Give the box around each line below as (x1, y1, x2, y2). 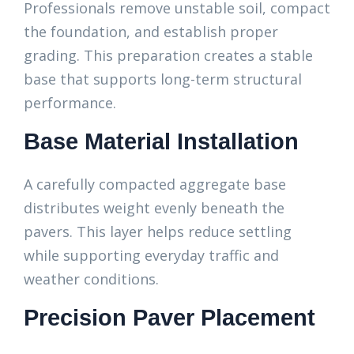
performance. (24, 93, 116, 112)
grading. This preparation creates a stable (24, 46, 313, 65)
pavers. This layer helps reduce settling (24, 222, 292, 241)
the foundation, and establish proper (24, 22, 278, 41)
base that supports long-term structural (24, 70, 302, 88)
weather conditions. (24, 269, 159, 288)
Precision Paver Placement (24, 305, 315, 330)
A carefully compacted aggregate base (24, 175, 286, 194)
